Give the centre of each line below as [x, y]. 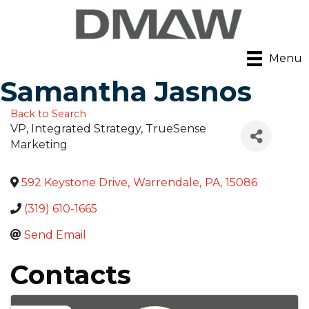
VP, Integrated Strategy [76, 129]
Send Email [55, 235]
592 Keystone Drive [74, 183]
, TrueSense [173, 129]
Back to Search [48, 114]
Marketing [39, 145]
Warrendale [166, 183]
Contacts [71, 275]
